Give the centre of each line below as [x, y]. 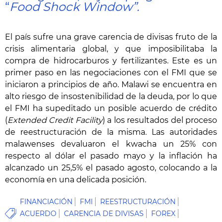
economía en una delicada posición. [76, 180]
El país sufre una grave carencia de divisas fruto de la [111, 37]
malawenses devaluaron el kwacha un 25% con [111, 144]
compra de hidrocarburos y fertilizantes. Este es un [111, 61]
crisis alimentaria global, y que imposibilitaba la [111, 49]
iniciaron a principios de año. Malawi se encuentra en [111, 84]
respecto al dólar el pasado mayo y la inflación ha [111, 156]
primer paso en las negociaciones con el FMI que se [111, 73]
